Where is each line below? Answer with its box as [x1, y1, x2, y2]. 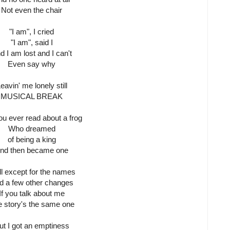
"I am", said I [10, 38, 53, 47]
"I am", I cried [9, 27, 54, 36]
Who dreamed [8, 124, 55, 133]
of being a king [7, 135, 56, 144]
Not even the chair [1, 6, 62, 15]
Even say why [8, 60, 55, 69]
